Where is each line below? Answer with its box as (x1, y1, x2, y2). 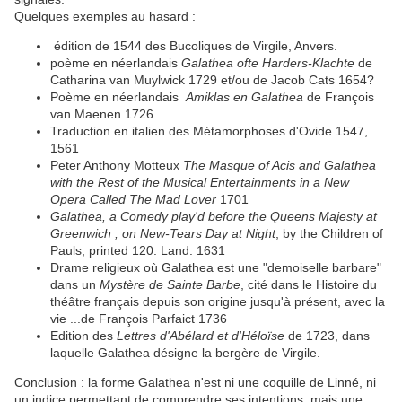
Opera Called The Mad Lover (50, 192, 216, 207)
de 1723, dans (284, 328, 370, 344)
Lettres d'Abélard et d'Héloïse (117, 328, 284, 344)
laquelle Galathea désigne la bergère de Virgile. (50, 345, 324, 361)
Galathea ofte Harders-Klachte (181, 56, 354, 71)
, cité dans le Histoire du (240, 277, 377, 293)
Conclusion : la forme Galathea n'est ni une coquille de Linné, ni (14, 375, 376, 390)
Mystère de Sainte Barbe (100, 277, 240, 293)
